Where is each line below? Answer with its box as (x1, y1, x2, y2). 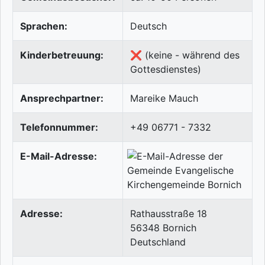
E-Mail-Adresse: (20, 150, 97, 163)
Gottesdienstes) (130, 63, 201, 76)
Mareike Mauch (130, 92, 198, 105)
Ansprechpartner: (20, 92, 104, 105)
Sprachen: (20, 20, 67, 33)
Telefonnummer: (20, 121, 98, 134)
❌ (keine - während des (130, 49, 240, 62)
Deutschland (130, 236, 186, 248)
